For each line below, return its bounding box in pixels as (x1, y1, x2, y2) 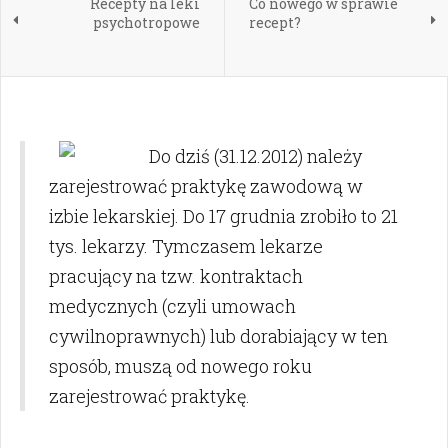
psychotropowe (92, 13, 200, 33)
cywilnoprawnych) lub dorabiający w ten (49, 324, 388, 349)
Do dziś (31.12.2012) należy (149, 144, 362, 169)
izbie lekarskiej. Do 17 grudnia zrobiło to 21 (49, 204, 398, 229)
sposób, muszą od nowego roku (49, 354, 312, 379)
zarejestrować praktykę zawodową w (49, 174, 363, 199)
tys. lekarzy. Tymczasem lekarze (49, 234, 323, 259)
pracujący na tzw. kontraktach (49, 264, 303, 289)
